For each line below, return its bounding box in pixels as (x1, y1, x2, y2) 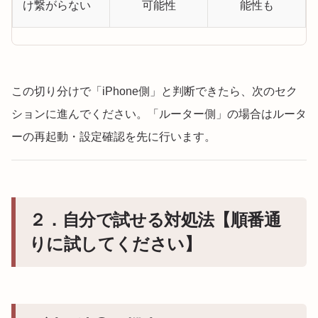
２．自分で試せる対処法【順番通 (29, 210, 280, 230)
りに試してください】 (29, 234, 201, 254)
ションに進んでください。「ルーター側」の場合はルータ (11, 108, 307, 121)
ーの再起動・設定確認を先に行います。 (11, 131, 216, 143)
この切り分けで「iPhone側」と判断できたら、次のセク (11, 85, 297, 98)
